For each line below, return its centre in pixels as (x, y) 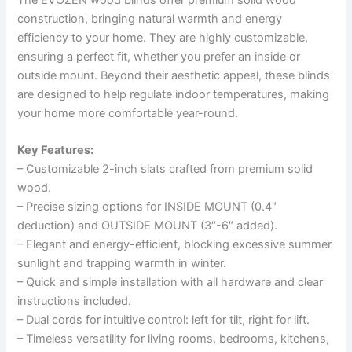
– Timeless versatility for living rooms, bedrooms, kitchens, (174, 339)
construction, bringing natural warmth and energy (150, 19)
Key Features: (56, 150)
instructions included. (75, 301)
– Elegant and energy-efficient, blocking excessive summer (175, 245)
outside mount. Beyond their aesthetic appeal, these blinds (174, 76)
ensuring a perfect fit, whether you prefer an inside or (159, 57)
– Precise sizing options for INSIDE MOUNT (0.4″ (147, 207)
